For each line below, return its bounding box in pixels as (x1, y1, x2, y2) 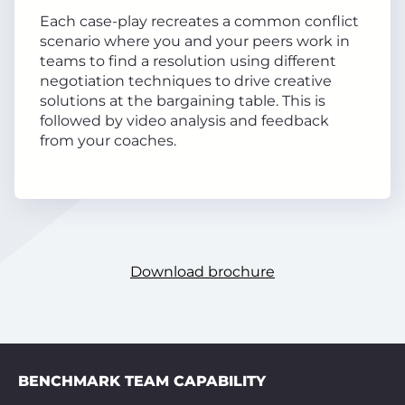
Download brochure (130, 263, 275, 280)
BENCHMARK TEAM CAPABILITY (18, 372, 266, 390)
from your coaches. (40, 132, 176, 149)
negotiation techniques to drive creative (40, 72, 332, 89)
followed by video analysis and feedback (40, 112, 329, 129)
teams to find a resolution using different (40, 52, 336, 70)
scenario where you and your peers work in (40, 33, 350, 50)
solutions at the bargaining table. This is (40, 92, 325, 109)
